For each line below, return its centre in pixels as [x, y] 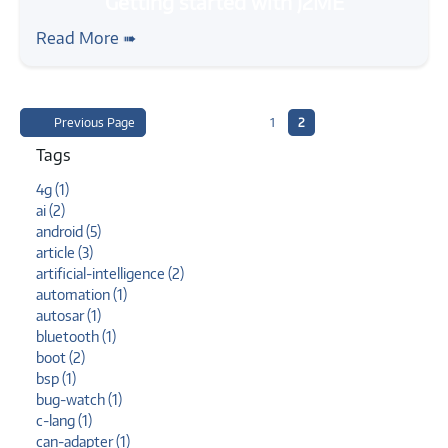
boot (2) [60, 357]
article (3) [64, 252]
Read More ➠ [86, 37]
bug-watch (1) [79, 399]
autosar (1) [68, 315]
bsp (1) [56, 378]
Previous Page [93, 122]
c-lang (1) [64, 420]
